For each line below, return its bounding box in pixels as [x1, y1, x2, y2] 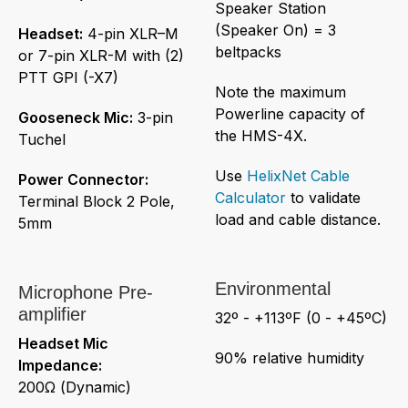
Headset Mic [18, 333, 108, 352]
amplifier [18, 303, 87, 324]
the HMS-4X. [215, 126, 307, 145]
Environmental [215, 278, 331, 299]
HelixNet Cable [247, 166, 350, 185]
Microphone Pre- [18, 281, 153, 302]
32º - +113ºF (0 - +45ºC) [215, 308, 387, 327]
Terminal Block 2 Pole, [18, 191, 175, 210]
